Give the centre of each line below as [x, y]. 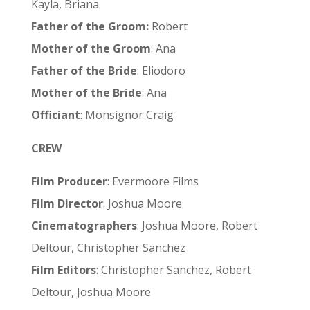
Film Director [67, 203]
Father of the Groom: [91, 26]
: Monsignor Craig [127, 115]
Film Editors [63, 270]
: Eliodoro [161, 71]
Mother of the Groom [91, 48]
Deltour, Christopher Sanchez [108, 248]
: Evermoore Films [153, 181]
